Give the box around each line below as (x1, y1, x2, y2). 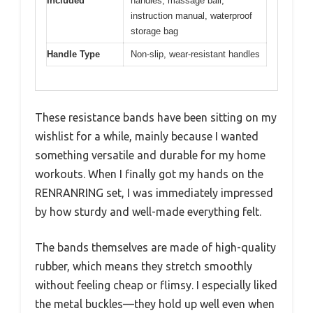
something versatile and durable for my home (35, 149, 265, 162)
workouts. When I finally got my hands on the (35, 168, 263, 181)
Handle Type (47, 48, 100, 59)
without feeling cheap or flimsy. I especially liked (35, 279, 277, 292)
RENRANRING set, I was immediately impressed (35, 187, 273, 200)
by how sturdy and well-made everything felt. (35, 205, 261, 219)
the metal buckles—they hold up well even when (35, 298, 275, 311)
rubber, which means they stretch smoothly (35, 260, 252, 273)
